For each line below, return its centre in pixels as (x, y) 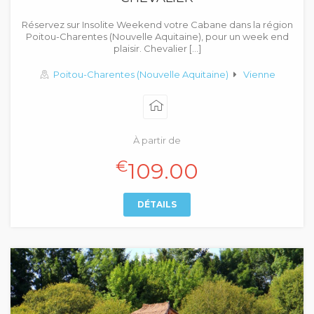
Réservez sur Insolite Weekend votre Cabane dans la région (157, 25)
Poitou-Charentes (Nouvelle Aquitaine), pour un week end (157, 36)
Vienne (260, 74)
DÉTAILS (157, 204)
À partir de (157, 140)
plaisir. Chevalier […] (157, 48)
